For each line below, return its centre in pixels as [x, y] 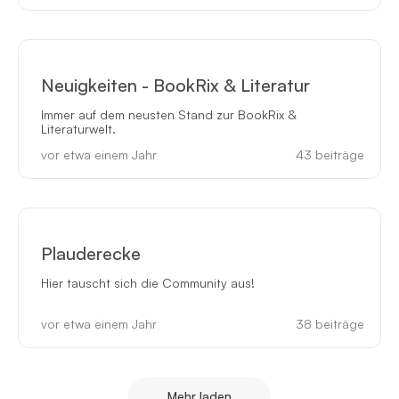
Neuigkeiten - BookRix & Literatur [175, 85]
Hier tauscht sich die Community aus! [147, 283]
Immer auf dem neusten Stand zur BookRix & [168, 114]
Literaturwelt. [78, 128]
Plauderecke [90, 254]
